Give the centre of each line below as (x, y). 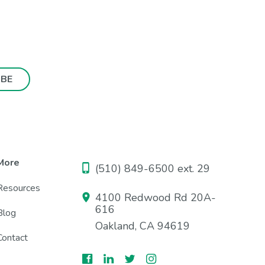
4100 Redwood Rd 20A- (156, 198)
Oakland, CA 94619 (143, 226)
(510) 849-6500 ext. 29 (151, 169)
